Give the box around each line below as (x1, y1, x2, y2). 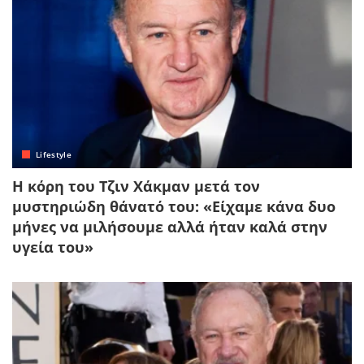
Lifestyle (36, 148, 72, 160)
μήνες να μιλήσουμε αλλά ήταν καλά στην (12, 216, 327, 236)
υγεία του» (12, 236, 93, 257)
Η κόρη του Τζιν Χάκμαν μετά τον (12, 175, 260, 196)
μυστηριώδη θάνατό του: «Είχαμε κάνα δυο (12, 196, 336, 216)
